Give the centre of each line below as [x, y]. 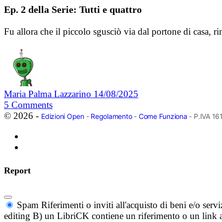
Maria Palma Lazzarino [49, 94]
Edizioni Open [63, 116]
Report [17, 171]
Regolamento [111, 116]
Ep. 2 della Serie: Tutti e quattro [73, 10]
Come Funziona [163, 116]
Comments [32, 105]
